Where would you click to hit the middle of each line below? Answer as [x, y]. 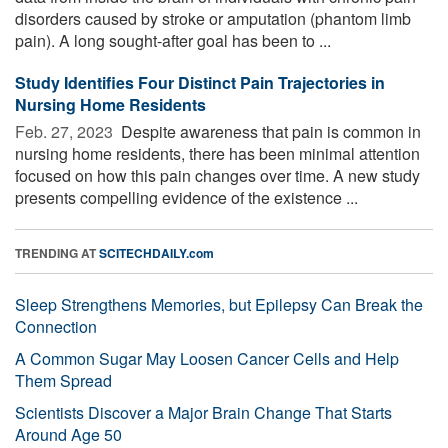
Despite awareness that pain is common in [269, 131]
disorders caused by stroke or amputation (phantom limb [213, 18]
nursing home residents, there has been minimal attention [217, 153]
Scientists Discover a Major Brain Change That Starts [203, 412]
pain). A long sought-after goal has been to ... [173, 40]
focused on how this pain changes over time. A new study [217, 175]
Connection [56, 326]
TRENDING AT [57, 252]
